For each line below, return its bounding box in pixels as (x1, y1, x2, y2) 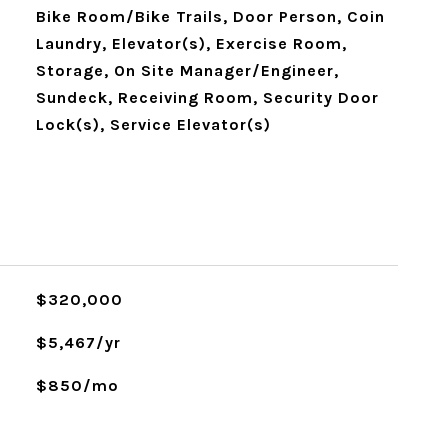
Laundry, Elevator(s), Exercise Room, (35, 34, 347, 53)
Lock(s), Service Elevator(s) (35, 115, 271, 134)
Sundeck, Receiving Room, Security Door (35, 88, 379, 107)
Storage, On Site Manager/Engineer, (35, 61, 339, 80)
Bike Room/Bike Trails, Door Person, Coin (35, 7, 385, 26)
